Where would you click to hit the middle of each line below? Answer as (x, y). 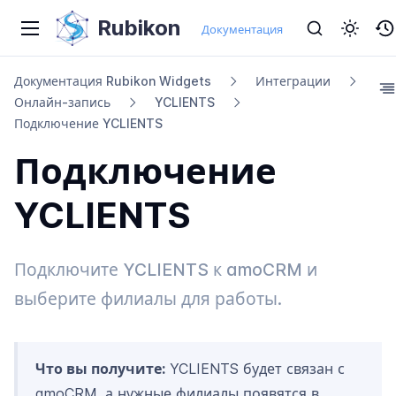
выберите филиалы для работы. (148, 299)
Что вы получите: (100, 369)
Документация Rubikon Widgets (113, 81)
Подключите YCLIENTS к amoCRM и (166, 270)
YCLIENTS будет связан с (255, 369)
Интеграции (293, 81)
